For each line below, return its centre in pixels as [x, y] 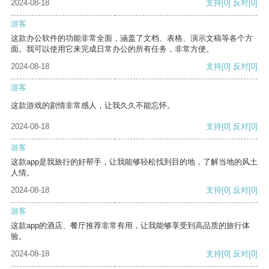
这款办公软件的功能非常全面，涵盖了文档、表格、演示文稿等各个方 [132, 38]
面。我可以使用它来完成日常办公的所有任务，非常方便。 [112, 49]
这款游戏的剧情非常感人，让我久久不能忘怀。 [93, 106]
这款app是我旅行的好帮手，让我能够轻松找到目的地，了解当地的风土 [134, 162]
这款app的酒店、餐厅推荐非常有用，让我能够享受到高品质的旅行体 [130, 226]
